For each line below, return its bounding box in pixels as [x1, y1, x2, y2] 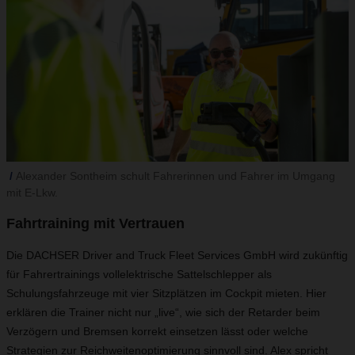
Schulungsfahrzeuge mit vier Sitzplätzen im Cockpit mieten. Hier [6, 287, 326, 300]
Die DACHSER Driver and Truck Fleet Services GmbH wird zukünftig [6, 249, 348, 261]
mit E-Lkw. [6, 186, 58, 199]
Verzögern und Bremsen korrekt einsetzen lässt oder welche [6, 325, 308, 338]
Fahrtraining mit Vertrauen [6, 216, 185, 231]
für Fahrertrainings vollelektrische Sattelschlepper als [6, 268, 272, 281]
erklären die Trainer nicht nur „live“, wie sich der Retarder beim [6, 306, 320, 319]
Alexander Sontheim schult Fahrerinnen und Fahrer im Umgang [16, 170, 335, 182]
